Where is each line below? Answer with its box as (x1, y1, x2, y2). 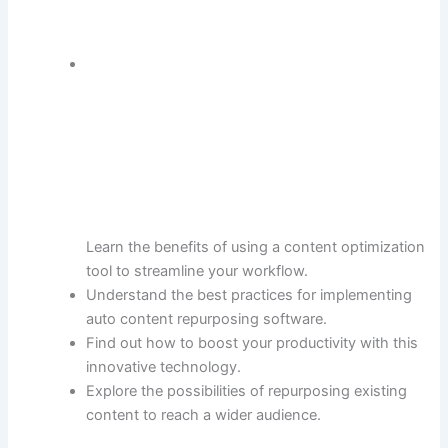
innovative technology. (86, 358, 242, 377)
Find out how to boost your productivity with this (86, 334, 419, 353)
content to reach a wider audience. (86, 406, 322, 425)
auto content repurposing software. (86, 310, 328, 329)
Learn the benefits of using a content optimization (86, 238, 426, 257)
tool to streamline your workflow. (86, 262, 309, 281)
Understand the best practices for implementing (86, 286, 413, 305)
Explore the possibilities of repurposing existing (86, 382, 408, 401)
